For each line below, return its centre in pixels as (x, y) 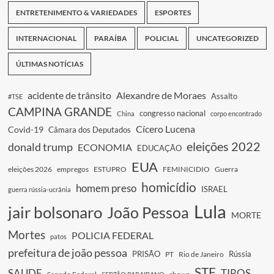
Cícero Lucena (165, 129)
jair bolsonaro (55, 212)
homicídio (168, 187)
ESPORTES (172, 13)
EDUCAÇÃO (159, 148)
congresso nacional (172, 113)
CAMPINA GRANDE (60, 112)
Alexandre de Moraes (161, 95)
